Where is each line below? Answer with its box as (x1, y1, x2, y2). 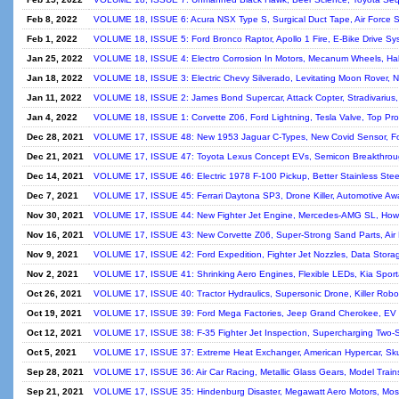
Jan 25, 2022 (27, 53, 83, 63)
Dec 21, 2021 (27, 151, 84, 161)
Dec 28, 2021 (27, 132, 84, 142)
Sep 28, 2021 (27, 367, 84, 377)
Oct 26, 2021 (27, 289, 82, 298)
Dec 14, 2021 (27, 171, 84, 181)
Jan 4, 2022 (27, 112, 77, 122)
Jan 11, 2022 (27, 93, 82, 102)
